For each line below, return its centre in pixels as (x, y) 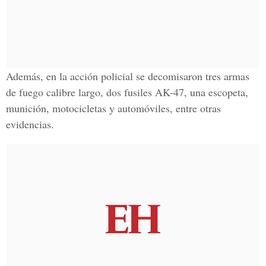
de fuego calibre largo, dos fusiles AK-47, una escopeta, (127, 92)
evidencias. (30, 124)
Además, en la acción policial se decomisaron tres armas (128, 76)
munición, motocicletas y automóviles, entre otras (113, 108)
